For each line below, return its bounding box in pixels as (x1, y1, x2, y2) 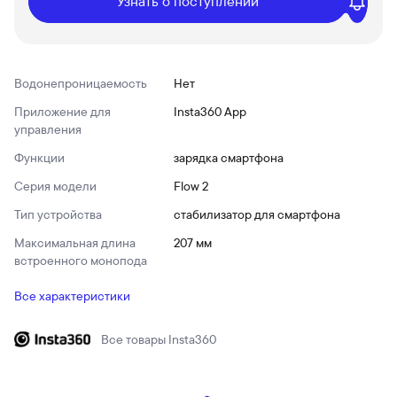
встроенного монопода (14, 253, 147, 269)
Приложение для (14, 104, 111, 120)
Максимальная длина (14, 235, 136, 251)
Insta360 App (174, 104, 246, 120)
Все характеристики (14, 288, 130, 304)
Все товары (101, 331, 166, 347)
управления (14, 121, 82, 137)
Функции (14, 150, 65, 166)
